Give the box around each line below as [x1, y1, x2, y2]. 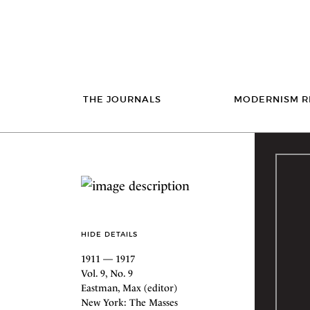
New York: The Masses [81, 296, 178, 308]
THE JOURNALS [82, 93, 161, 105]
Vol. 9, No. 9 [81, 267, 133, 279]
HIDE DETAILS [81, 229, 138, 239]
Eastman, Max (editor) [81, 282, 177, 293]
